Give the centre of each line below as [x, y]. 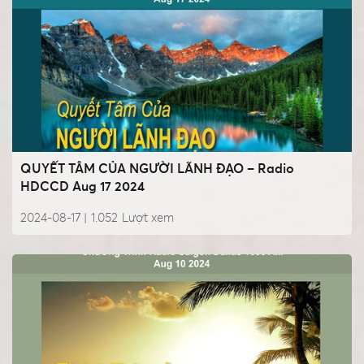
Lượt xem [148, 218]
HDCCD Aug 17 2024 [82, 186]
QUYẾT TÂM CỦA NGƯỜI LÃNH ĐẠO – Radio [157, 169]
